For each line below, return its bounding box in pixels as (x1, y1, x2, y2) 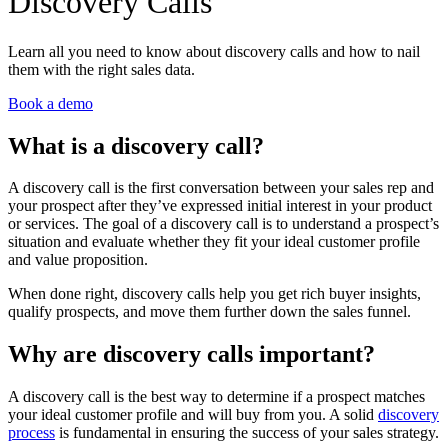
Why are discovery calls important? (8, 341, 381, 368)
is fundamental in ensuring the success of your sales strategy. (55, 424, 439, 442)
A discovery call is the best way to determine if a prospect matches (8, 388, 425, 406)
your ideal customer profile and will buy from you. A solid (8, 406, 378, 424)
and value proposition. (8, 251, 148, 269)
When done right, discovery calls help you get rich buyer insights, (8, 285, 421, 303)
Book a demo (8, 94, 93, 112)
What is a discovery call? (8, 132, 264, 159)
